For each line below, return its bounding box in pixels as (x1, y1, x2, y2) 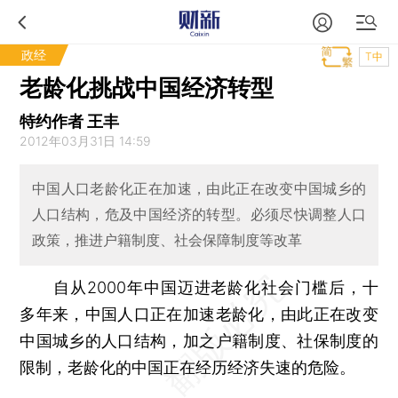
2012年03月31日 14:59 (20, 133, 152, 148)
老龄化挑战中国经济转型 (20, 74, 275, 101)
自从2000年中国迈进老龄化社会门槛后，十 (20, 277, 378, 297)
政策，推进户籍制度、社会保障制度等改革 (31, 231, 302, 250)
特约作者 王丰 (20, 112, 120, 131)
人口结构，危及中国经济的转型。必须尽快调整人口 (31, 205, 367, 224)
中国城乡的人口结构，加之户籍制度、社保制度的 (20, 330, 378, 350)
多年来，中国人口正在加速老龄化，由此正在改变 (20, 304, 378, 323)
